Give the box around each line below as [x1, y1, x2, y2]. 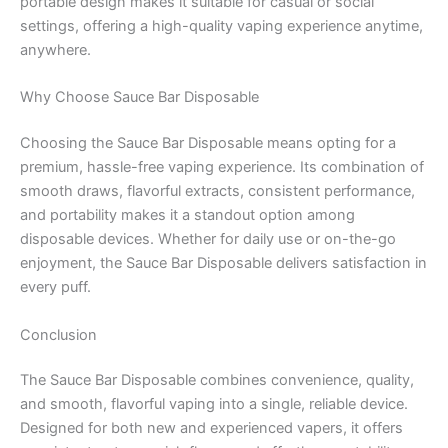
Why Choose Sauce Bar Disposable [20, 88, 259, 107]
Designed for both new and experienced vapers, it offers [20, 419, 403, 438]
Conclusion [20, 325, 97, 344]
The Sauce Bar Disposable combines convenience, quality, [20, 371, 414, 390]
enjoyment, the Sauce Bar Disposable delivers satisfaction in [20, 254, 427, 273]
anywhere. [20, 40, 91, 59]
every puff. [20, 278, 91, 297]
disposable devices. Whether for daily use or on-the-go [20, 230, 396, 249]
